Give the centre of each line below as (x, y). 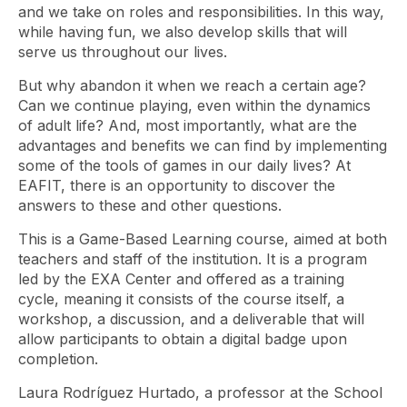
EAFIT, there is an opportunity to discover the (177, 185)
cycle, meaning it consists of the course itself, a (181, 298)
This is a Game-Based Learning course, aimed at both (203, 238)
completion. (58, 358)
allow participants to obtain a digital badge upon (183, 338)
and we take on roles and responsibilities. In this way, (201, 11)
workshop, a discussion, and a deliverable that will (191, 318)
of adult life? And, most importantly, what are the (188, 125)
